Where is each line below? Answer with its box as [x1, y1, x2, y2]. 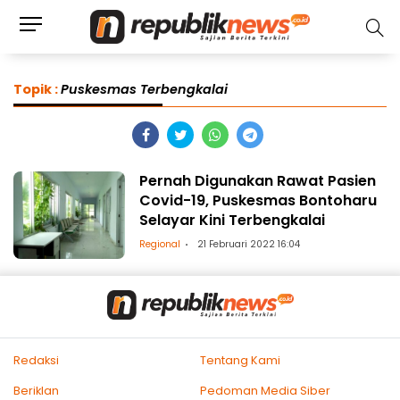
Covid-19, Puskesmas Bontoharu [139, 189, 378, 211]
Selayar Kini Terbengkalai [139, 209, 326, 230]
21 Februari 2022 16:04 [197, 237, 301, 251]
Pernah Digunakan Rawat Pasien [139, 170, 377, 191]
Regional [139, 237, 181, 251]
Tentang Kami [200, 352, 280, 368]
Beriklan [13, 382, 59, 398]
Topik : [13, 80, 61, 98]
